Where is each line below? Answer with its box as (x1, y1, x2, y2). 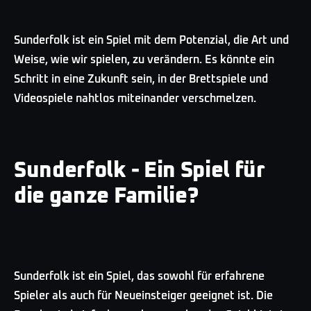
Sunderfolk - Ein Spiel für (14, 159, 265, 182)
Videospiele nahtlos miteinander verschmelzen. (14, 92, 256, 104)
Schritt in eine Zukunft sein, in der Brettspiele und (14, 73, 268, 85)
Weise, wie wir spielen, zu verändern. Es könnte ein (14, 53, 274, 65)
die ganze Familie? (14, 185, 199, 208)
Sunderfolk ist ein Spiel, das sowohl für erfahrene (14, 270, 264, 282)
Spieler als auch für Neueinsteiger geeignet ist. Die (14, 289, 273, 301)
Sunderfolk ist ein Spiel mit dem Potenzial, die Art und (14, 34, 289, 46)
